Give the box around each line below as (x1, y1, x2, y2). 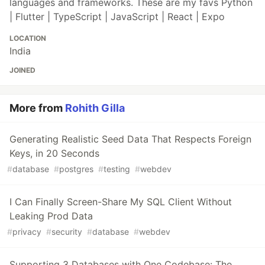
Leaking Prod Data (9, 210, 93, 222)
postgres (59, 164, 93, 174)
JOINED (9, 66, 35, 75)
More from (9, 102, 65, 115)
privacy (12, 227, 41, 237)
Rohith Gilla (65, 102, 125, 115)
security (51, 227, 82, 237)
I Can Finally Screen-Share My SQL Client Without (9, 196, 232, 208)
